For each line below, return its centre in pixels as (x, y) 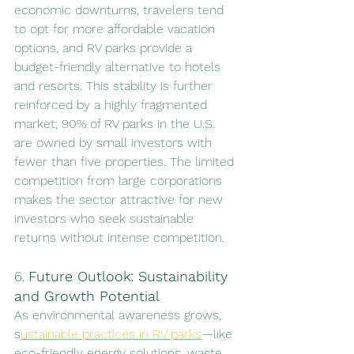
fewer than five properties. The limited (126, 161)
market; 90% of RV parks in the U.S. (117, 123)
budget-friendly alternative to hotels (119, 66)
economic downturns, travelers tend (121, 9)
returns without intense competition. (119, 237)
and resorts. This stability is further (115, 85)
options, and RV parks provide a (105, 47)
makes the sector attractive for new (121, 199)
